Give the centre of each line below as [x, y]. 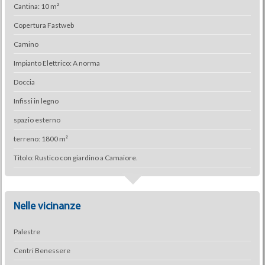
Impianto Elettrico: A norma [56, 63]
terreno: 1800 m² [41, 139]
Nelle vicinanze [47, 207]
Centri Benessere [42, 251]
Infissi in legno [36, 101]
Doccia [24, 82]
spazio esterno [37, 120]
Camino [26, 44]
